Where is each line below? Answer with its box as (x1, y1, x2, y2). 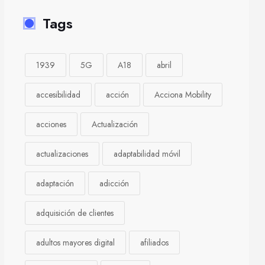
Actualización (92, 118, 138, 130)
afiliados (140, 237, 169, 248)
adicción (99, 177, 129, 189)
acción (106, 89, 129, 101)
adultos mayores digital (36, 237, 115, 248)
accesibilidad (36, 89, 80, 101)
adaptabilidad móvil (114, 148, 180, 160)
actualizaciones (36, 148, 88, 160)
